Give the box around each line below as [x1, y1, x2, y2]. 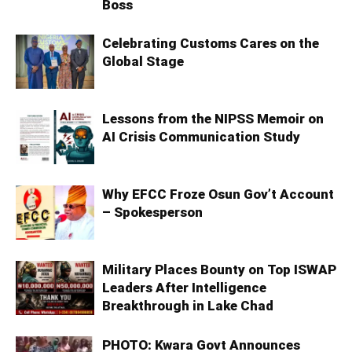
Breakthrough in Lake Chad [102, 298, 273, 314]
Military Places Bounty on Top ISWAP [102, 262, 336, 278]
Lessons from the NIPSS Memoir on [102, 111, 324, 127]
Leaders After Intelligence [102, 280, 266, 296]
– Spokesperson [102, 204, 203, 221]
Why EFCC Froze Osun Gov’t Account [102, 186, 334, 203]
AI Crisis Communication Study [102, 129, 300, 145]
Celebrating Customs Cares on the [102, 35, 319, 52]
